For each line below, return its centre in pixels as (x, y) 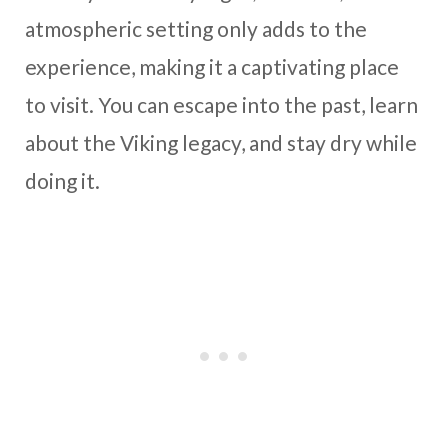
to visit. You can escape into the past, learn (221, 104)
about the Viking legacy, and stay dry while (221, 142)
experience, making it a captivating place (212, 66)
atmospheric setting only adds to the (196, 28)
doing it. (62, 180)
